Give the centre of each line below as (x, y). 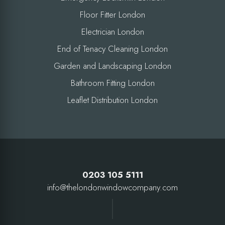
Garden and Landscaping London (113, 66)
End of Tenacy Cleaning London (113, 48)
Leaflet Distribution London (113, 100)
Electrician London (113, 31)
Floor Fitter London (113, 14)
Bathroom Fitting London (113, 83)
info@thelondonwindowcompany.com (113, 187)
